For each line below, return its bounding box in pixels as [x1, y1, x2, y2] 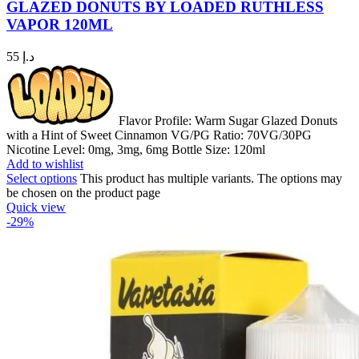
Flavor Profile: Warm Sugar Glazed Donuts [115, 114, 337, 128]
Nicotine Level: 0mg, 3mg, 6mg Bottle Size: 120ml [6, 143, 265, 157]
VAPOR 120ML [6, 16, 113, 34]
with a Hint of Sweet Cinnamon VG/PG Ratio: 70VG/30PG [6, 128, 312, 143]
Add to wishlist [6, 157, 83, 171]
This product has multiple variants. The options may [80, 171, 342, 186]
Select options [6, 171, 77, 186]
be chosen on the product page [6, 186, 160, 200]
